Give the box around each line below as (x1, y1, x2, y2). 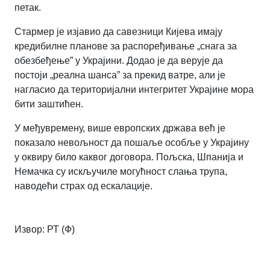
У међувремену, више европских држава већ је (14, 122, 225, 133)
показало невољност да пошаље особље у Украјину (14, 137, 249, 148)
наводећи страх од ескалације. (14, 180, 152, 191)
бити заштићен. (14, 98, 83, 109)
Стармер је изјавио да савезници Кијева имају (14, 26, 222, 37)
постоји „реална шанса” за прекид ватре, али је (14, 69, 225, 80)
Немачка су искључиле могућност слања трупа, (14, 166, 227, 177)
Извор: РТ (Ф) (14, 224, 75, 234)
